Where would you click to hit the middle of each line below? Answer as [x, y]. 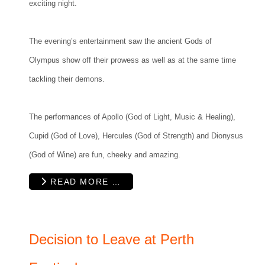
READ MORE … [84, 181]
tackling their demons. [67, 79]
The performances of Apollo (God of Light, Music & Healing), [132, 117]
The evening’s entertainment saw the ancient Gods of [120, 41]
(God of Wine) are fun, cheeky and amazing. [105, 154]
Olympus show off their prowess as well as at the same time [132, 60]
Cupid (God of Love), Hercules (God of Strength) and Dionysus [136, 135]
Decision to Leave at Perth [112, 239]
